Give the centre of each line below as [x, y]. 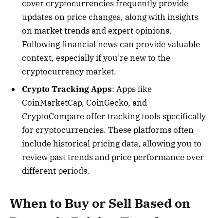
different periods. [56, 171]
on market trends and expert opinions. [97, 31]
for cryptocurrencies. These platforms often [108, 130]
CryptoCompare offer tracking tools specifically [114, 116]
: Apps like [132, 89]
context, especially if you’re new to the [96, 58]
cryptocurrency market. [69, 72]
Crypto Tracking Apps [67, 89]
